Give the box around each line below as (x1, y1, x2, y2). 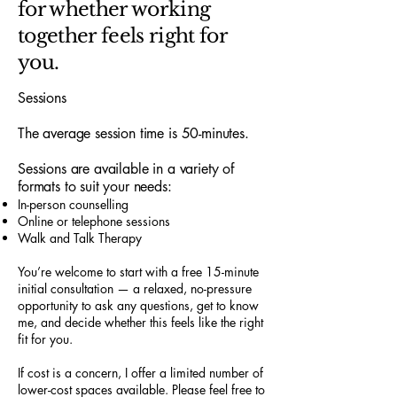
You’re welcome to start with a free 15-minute (18, 263, 259, 280)
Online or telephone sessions (18, 213, 170, 230)
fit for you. (18, 331, 73, 347)
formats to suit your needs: (18, 177, 172, 196)
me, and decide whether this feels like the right (18, 314, 263, 331)
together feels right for (18, 24, 228, 48)
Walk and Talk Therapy (18, 230, 142, 246)
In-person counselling (18, 196, 167, 213)
